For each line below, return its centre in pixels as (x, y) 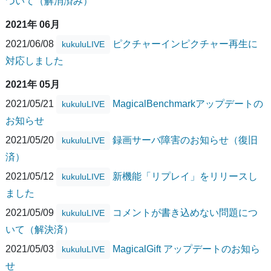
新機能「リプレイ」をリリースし (185, 176)
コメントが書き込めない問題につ (185, 212)
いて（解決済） (39, 229)
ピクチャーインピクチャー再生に (185, 44)
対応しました (34, 60)
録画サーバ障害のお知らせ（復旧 (185, 140)
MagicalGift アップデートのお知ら (186, 249)
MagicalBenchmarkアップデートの (188, 103)
